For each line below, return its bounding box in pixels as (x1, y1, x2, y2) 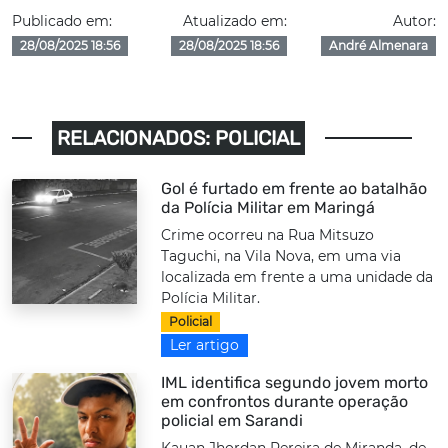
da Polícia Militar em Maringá (161, 198, 376, 218)
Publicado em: (12, 12, 112, 31)
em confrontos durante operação (161, 392, 409, 412)
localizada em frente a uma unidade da (161, 268, 434, 287)
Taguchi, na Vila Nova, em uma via (161, 247, 402, 266)
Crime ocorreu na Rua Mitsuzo (161, 226, 375, 245)
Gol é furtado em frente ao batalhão (161, 179, 428, 199)
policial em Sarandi (161, 411, 304, 431)
